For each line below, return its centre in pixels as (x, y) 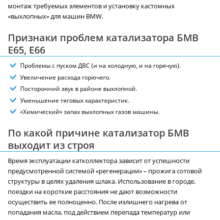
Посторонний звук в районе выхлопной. (79, 89)
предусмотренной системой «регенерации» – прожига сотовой (105, 171)
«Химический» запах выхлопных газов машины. (90, 112)
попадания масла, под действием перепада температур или (99, 213)
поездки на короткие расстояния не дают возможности (93, 192)
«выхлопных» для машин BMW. (55, 17)
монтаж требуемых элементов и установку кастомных (91, 6)
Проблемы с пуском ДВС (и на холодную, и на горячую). (100, 66)
